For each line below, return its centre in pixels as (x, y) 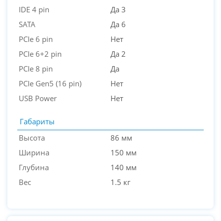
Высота (32, 138)
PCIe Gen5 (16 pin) (50, 84)
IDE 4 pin (34, 10)
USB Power (38, 98)
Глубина (34, 167)
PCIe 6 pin (36, 39)
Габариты (37, 122)
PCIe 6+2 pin (40, 54)
